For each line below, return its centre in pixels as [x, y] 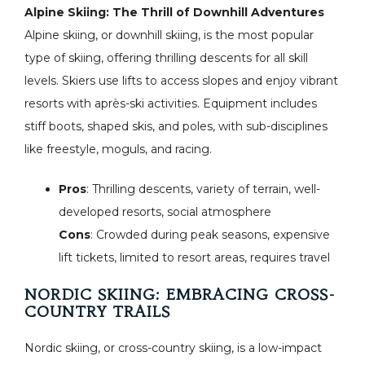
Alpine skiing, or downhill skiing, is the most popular [169, 35]
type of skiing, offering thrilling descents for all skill [166, 58]
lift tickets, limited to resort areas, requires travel [194, 257]
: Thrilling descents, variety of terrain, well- [203, 189]
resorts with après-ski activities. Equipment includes [171, 103]
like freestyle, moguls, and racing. [118, 149]
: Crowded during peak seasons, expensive [210, 235]
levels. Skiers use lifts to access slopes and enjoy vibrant [181, 81]
